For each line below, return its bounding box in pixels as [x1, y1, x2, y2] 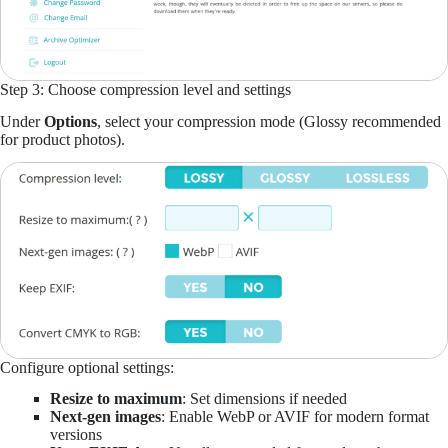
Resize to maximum [50, 390, 182, 408]
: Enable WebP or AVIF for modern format [161, 408, 429, 426]
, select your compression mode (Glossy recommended [97, 113, 441, 131]
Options [44, 113, 97, 131]
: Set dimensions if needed [182, 390, 347, 408]
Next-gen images [50, 408, 161, 426]
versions [50, 426, 102, 444]
